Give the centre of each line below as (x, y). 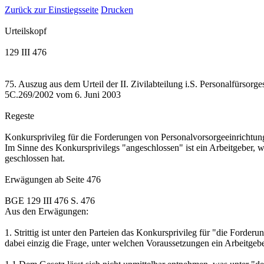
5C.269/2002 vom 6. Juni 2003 (63, 95)
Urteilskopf (26, 31)
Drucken (117, 10)
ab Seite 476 (78, 179)
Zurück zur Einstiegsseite (52, 10)
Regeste (19, 116)
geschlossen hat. (35, 158)
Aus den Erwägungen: (47, 211)
